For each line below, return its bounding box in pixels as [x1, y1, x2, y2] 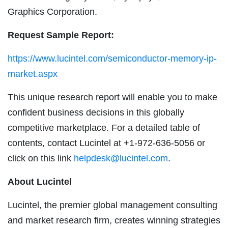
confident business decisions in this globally [8, 107, 184, 118]
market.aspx [8, 69, 58, 79]
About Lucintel [8, 177, 72, 187]
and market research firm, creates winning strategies [8, 215, 220, 226]
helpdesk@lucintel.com [74, 153, 168, 164]
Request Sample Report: [8, 30, 114, 41]
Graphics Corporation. [8, 7, 97, 17]
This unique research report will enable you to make [8, 92, 217, 103]
